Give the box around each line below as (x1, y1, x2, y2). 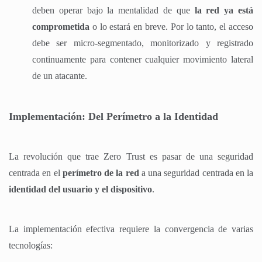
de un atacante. (32, 70, 87, 81)
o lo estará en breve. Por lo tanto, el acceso (89, 21, 253, 32)
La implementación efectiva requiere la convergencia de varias (9, 223, 253, 234)
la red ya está (194, 5, 254, 15)
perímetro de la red (62, 167, 139, 178)
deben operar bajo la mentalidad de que (32, 5, 195, 15)
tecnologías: (9, 240, 53, 250)
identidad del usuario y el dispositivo (9, 184, 152, 194)
